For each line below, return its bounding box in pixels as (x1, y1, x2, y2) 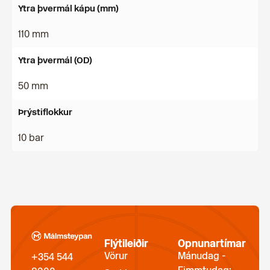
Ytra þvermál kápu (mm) (18, 3, 119, 14)
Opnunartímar (177, 237, 246, 250)
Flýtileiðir (104, 237, 149, 250)
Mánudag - (177, 250, 225, 262)
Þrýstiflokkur (18, 107, 72, 118)
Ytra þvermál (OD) (18, 55, 92, 66)
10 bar (18, 132, 44, 143)
